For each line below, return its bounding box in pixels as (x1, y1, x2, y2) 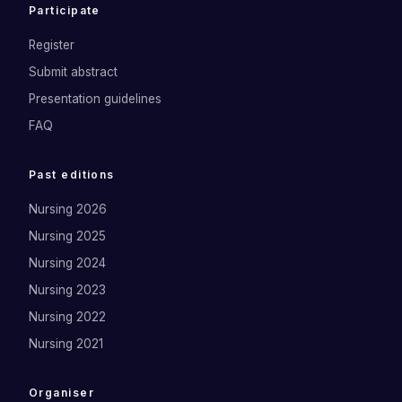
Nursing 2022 (29, 310, 106, 324)
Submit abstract (29, 65, 118, 79)
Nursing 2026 (29, 202, 107, 216)
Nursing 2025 (29, 229, 106, 243)
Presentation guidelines (29, 92, 162, 106)
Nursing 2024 (29, 256, 106, 270)
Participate (29, 4, 100, 17)
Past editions (29, 168, 115, 181)
